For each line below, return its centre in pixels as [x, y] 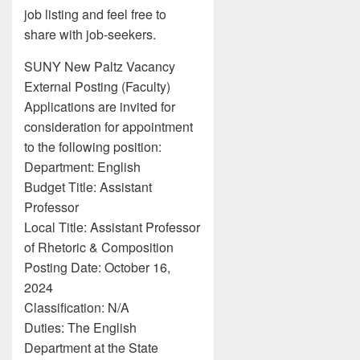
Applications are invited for [100, 106]
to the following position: [93, 147]
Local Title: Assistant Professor [112, 227]
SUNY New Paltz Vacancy [100, 66]
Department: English [82, 167]
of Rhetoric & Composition [99, 247]
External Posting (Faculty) [97, 86]
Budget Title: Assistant [88, 187]
